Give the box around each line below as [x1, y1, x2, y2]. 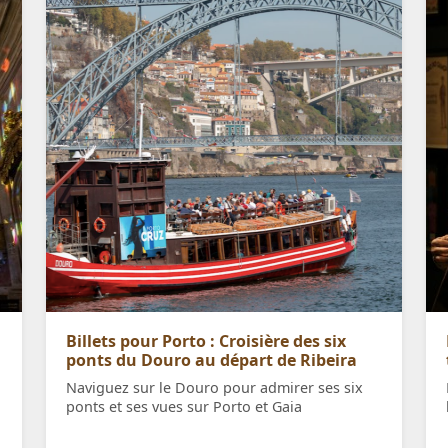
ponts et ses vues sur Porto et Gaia [66, 397, 302, 417]
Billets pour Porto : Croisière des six [66, 330, 346, 353]
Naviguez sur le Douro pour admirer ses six [66, 378, 363, 398]
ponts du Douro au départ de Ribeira [66, 349, 357, 372]
